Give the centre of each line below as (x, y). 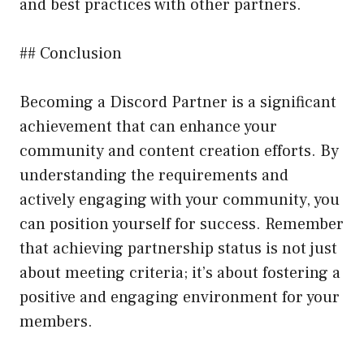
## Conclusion (71, 54)
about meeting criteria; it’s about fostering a (180, 273)
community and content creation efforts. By (179, 152)
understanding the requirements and (154, 176)
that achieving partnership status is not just (178, 249)
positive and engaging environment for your (180, 298)
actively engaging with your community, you (180, 200)
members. (56, 322)
